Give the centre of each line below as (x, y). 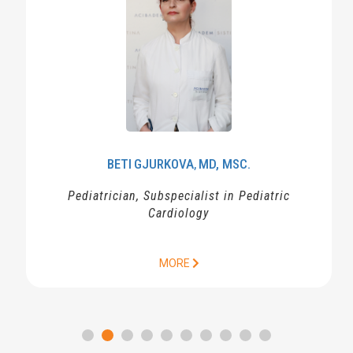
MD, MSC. (222, 163)
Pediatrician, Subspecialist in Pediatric (176, 195)
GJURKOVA (162, 163)
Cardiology (176, 213)
